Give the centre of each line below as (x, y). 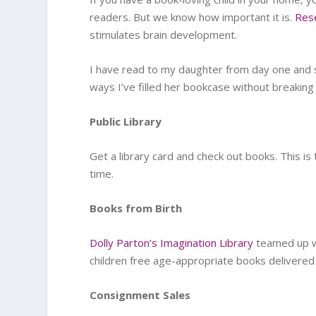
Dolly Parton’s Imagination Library (172, 243)
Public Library (126, 121)
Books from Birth (136, 208)
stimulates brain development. (164, 35)
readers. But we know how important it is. (193, 17)
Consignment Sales (140, 295)
